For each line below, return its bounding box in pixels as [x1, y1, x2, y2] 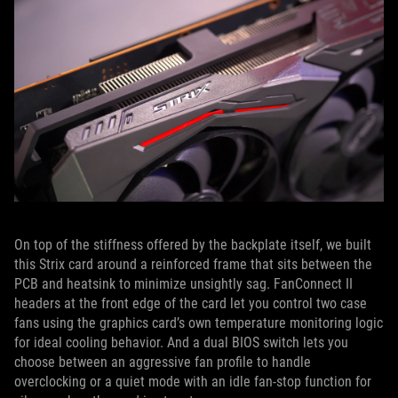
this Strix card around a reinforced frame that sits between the [14, 255, 372, 273]
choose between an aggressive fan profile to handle [14, 353, 311, 370]
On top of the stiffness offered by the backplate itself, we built [14, 235, 371, 253]
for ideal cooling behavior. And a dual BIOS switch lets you [14, 333, 348, 351]
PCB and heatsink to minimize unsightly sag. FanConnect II [14, 275, 353, 292]
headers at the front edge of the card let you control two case [14, 294, 367, 312]
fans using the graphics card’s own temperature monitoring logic [14, 314, 383, 331]
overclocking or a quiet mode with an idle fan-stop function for [14, 372, 371, 390]
